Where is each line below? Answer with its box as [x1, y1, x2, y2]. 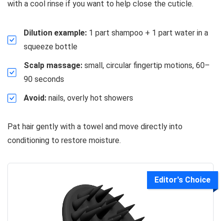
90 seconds [24, 74, 64, 84]
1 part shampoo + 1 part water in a [87, 28, 208, 38]
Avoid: [24, 93, 46, 103]
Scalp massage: [24, 61, 82, 71]
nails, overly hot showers [46, 93, 133, 103]
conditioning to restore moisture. [7, 136, 121, 146]
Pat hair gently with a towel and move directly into [7, 122, 183, 132]
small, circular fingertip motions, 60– [82, 61, 210, 71]
